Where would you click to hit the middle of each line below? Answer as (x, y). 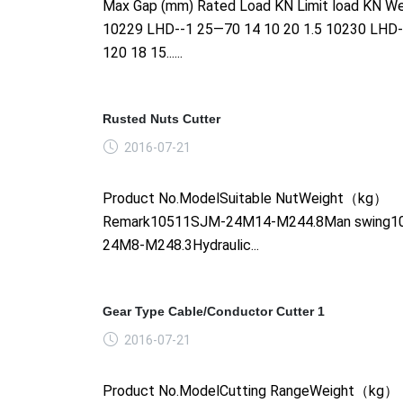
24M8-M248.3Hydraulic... (181, 245)
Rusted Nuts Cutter (161, 118)
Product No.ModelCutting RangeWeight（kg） (251, 390)
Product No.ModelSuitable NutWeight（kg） (245, 198)
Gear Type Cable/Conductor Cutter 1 (214, 311)
